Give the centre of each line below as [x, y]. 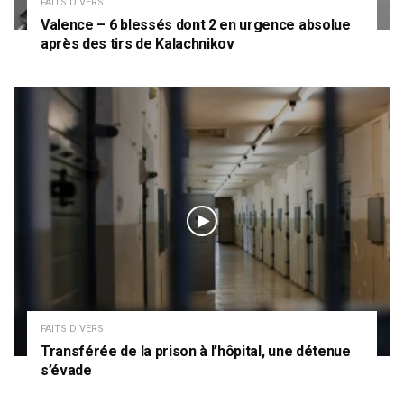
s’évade [66, 370]
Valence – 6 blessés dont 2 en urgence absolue [196, 24]
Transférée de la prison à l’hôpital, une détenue [196, 351]
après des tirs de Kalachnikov [138, 43]
